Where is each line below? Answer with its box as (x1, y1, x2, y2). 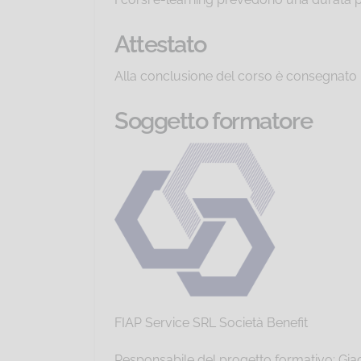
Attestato (114, 31, 207, 59)
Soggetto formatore (114, 107, 313, 135)
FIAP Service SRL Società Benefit (114, 314, 308, 330)
